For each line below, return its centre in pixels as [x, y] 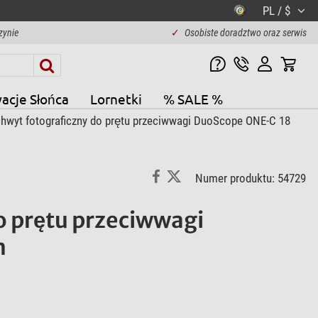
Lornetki [116, 98]
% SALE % [193, 98]
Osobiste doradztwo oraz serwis [245, 33]
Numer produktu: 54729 [250, 179]
